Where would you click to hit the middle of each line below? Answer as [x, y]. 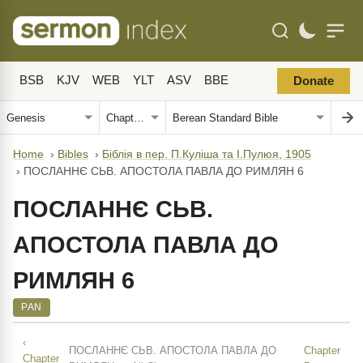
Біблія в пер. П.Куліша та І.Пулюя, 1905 [207, 154]
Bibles [73, 154]
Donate [314, 81]
